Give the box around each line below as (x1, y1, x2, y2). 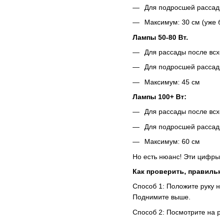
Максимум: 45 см (144, 78, 200, 86)
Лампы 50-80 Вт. (133, 33, 188, 41)
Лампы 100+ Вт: (133, 93, 187, 101)
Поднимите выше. (133, 193, 191, 201)
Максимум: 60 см (144, 137, 200, 146)
